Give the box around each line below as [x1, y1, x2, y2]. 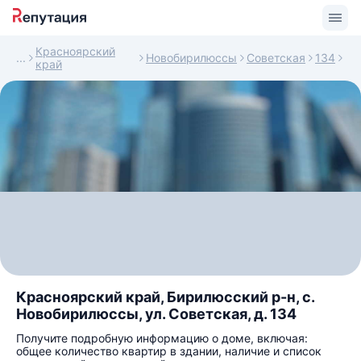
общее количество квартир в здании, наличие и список [16, 344, 322, 358]
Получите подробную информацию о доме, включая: [16, 331, 308, 345]
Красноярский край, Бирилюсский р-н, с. [16, 288, 314, 305]
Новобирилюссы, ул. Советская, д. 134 [16, 305, 297, 322]
